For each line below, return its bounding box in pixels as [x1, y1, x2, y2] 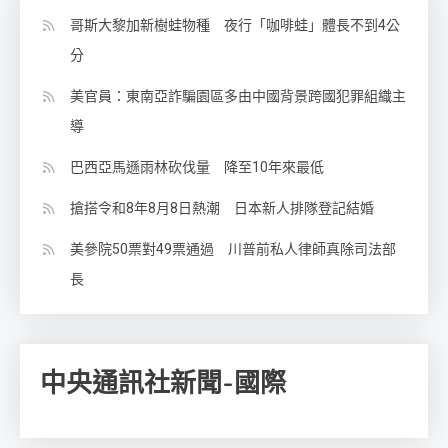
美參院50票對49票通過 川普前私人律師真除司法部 [70, 241, 396, 258]
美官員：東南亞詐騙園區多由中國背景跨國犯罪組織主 [70, 88, 406, 105]
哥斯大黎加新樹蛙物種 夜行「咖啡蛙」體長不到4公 [70, 17, 400, 34]
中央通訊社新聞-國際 [40, 366, 286, 402]
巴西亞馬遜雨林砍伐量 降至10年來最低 [70, 159, 324, 176]
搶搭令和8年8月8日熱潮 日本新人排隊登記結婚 [70, 200, 374, 217]
